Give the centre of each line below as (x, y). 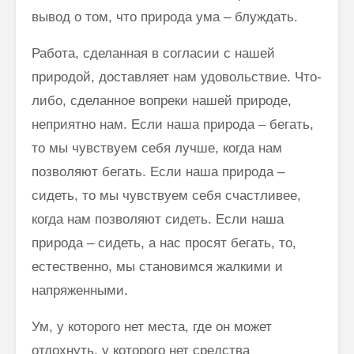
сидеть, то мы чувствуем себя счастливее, (166, 195)
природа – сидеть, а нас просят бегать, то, (164, 243)
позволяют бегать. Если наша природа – (158, 171)
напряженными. (80, 290)
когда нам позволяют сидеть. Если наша (158, 219)
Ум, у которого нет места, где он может (152, 326)
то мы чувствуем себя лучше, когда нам (157, 148)
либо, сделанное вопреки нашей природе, (162, 100)
